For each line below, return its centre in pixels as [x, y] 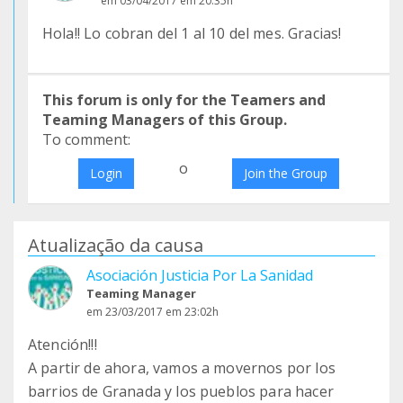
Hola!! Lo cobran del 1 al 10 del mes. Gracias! [192, 33]
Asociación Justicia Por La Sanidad [200, 275]
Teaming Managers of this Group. [165, 120]
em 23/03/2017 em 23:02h [152, 312]
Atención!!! [63, 345]
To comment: [86, 139]
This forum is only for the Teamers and [184, 100]
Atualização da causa [116, 245]
